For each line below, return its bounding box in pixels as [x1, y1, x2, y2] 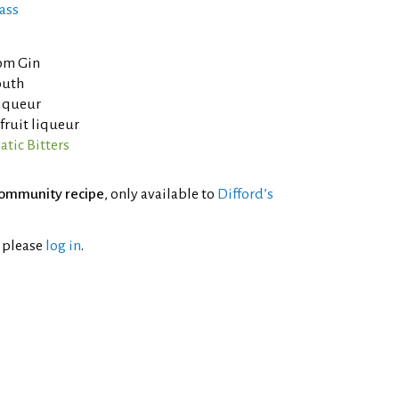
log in [45, 238, 81, 254]
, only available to [104, 186, 217, 202]
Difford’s [217, 186, 273, 202]
